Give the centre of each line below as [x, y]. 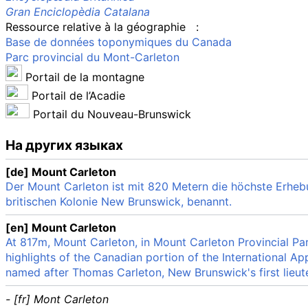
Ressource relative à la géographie [96, 27]
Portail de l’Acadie [78, 96]
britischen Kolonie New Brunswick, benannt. [119, 202]
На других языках [64, 145]
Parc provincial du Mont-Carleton [92, 57]
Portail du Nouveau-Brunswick [112, 114]
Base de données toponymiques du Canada [119, 42]
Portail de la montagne [85, 77]
